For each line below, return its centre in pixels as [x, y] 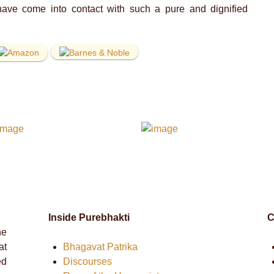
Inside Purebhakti [89, 218]
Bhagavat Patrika [100, 247]
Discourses [87, 262]
